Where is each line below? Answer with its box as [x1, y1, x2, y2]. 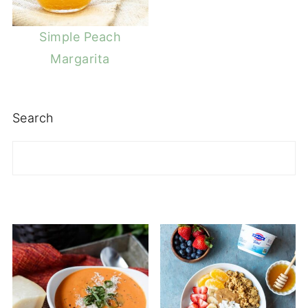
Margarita [50, 52, 110, 66]
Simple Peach [39, 30, 122, 44]
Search [12, 111, 54, 125]
